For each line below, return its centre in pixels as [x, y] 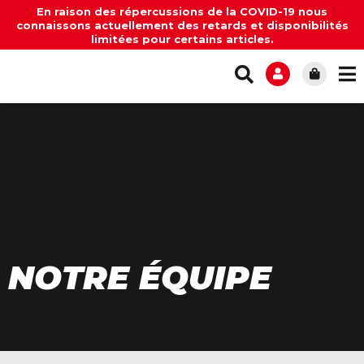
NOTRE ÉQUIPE [140, 277]
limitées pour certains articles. [182, 39]
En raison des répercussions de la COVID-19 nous [182, 11]
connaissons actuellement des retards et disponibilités [182, 25]
